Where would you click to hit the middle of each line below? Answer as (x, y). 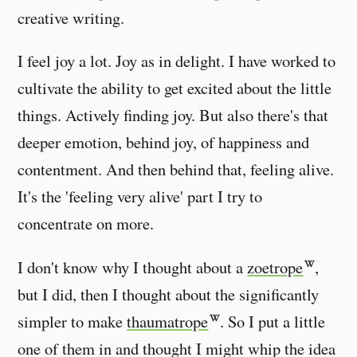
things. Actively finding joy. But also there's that (173, 115)
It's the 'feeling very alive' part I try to (140, 196)
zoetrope (275, 267)
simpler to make (73, 321)
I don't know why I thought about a (133, 267)
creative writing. (71, 17)
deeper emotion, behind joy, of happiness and (164, 142)
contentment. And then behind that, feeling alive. (176, 169)
